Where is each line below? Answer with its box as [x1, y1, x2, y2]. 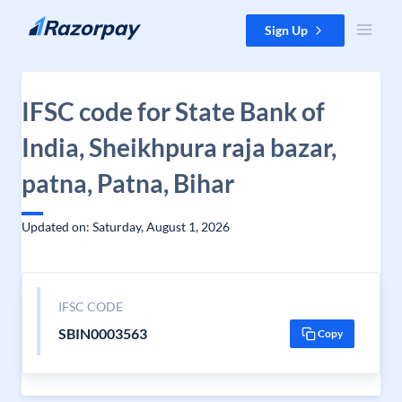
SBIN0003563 [57, 325, 147, 342]
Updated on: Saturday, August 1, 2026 [22, 219, 230, 234]
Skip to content [14, 15, 100, 31]
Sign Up [265, 22, 308, 38]
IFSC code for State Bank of [22, 96, 325, 127]
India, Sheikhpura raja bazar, [22, 132, 336, 162]
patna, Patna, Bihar [22, 168, 234, 198]
